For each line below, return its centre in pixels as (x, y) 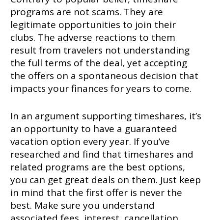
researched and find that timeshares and (102, 154)
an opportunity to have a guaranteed (94, 129)
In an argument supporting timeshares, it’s (106, 116)
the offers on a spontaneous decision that (104, 76)
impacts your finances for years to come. (102, 89)
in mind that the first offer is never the (96, 193)
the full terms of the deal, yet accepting (98, 63)
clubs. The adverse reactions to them (93, 38)
